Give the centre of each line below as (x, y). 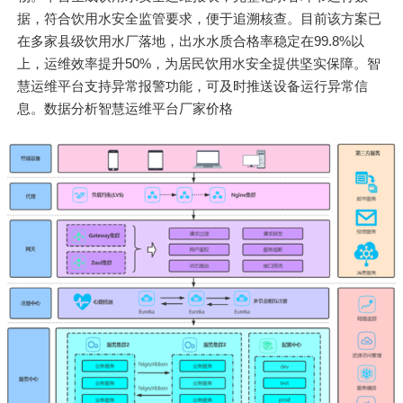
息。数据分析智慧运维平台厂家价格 (125, 109)
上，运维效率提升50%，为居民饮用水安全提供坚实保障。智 (199, 64)
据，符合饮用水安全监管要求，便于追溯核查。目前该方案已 (200, 19)
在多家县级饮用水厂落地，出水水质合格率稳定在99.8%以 (191, 41)
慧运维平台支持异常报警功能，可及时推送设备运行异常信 (193, 86)
